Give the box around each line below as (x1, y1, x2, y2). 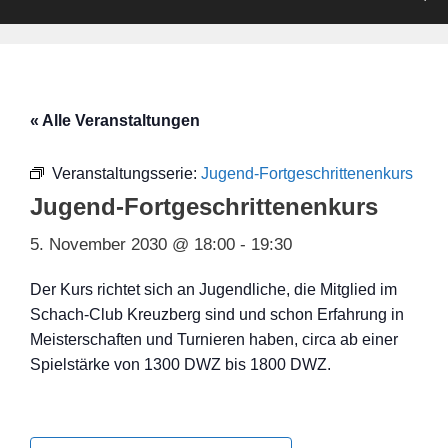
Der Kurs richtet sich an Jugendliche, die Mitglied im (30, 280, 397, 298)
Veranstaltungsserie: (52, 164, 201, 182)
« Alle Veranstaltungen (30, 111, 200, 129)
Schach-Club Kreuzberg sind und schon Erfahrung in (30, 305, 404, 323)
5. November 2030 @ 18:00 (30, 234, 235, 254)
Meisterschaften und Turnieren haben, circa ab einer (30, 330, 398, 348)
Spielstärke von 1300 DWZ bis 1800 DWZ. (30, 355, 331, 373)
